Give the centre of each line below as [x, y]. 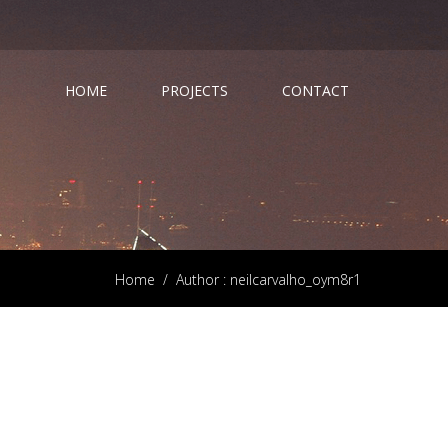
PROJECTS [194, 90]
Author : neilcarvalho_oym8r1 [266, 279]
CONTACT [315, 90]
